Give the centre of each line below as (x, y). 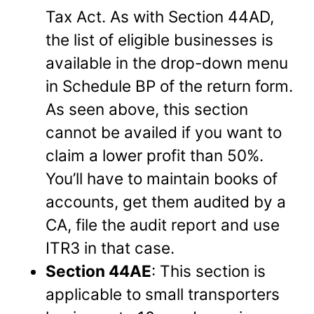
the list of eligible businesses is (160, 39)
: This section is (209, 271)
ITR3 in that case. (110, 247)
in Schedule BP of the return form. (170, 86)
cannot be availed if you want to (164, 132)
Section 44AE (99, 271)
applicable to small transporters (163, 294)
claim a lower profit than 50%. (155, 155)
